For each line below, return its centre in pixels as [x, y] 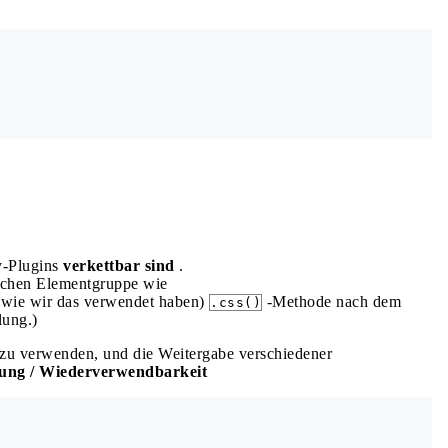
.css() [235, 302]
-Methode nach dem [331, 301]
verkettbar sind [119, 265]
